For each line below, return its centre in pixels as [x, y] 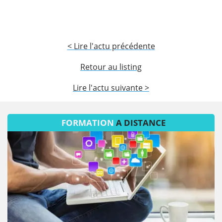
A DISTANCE [141, 122]
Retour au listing [111, 67]
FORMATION [88, 122]
